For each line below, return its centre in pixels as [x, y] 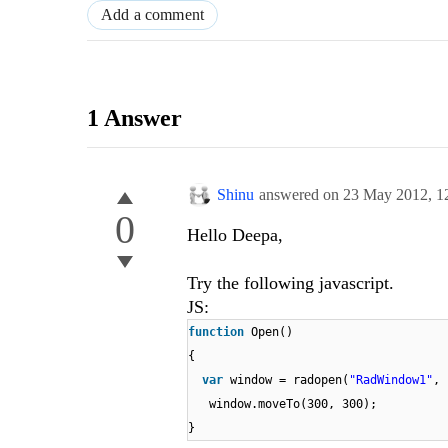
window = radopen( [289, 380]
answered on [301, 195]
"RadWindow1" [391, 380]
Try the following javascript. [290, 283]
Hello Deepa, [235, 235]
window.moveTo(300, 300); [293, 404]
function [216, 332]
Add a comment [153, 15]
